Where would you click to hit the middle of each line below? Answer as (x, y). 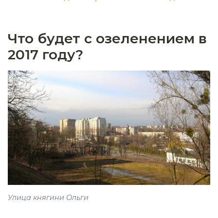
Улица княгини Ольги (48, 198)
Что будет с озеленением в (107, 39)
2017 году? (45, 55)
